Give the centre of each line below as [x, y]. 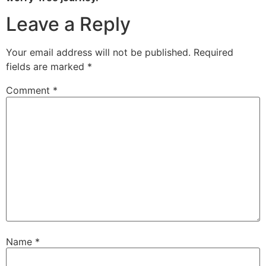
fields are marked [47, 67]
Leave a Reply [68, 24]
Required [213, 53]
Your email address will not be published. [98, 53]
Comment [29, 91]
